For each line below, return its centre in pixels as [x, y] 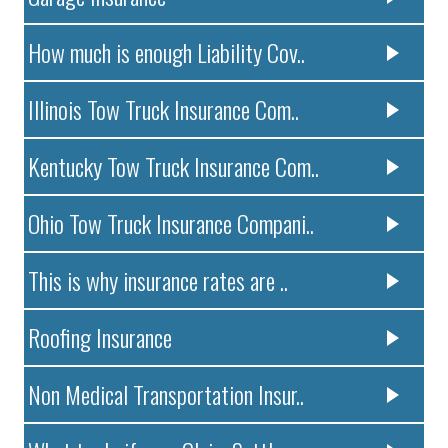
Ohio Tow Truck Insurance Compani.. [171, 222]
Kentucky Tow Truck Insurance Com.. [174, 165]
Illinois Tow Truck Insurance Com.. [164, 108]
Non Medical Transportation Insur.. [166, 393]
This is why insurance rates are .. [158, 279]
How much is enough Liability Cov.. [167, 51]
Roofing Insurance [100, 336]
